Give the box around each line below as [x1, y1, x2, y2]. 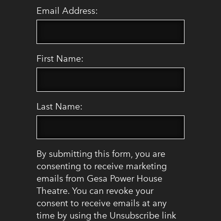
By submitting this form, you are [37, 148, 165, 160]
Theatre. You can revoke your [37, 185, 153, 197]
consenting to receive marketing [37, 161, 167, 172]
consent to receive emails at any [37, 198, 167, 209]
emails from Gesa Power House [37, 173, 162, 184]
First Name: [37, 53, 83, 64]
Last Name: [37, 101, 82, 112]
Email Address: [37, 5, 98, 17]
